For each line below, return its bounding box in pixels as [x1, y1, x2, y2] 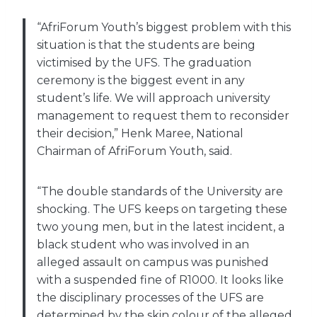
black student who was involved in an [37, 237, 249, 251]
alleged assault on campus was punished [37, 255, 269, 269]
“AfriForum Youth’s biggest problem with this [37, 20, 291, 34]
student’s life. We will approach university [37, 91, 270, 105]
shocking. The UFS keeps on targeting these [37, 202, 287, 216]
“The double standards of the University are [37, 184, 283, 198]
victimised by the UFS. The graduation [37, 55, 251, 69]
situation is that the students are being [37, 38, 255, 52]
